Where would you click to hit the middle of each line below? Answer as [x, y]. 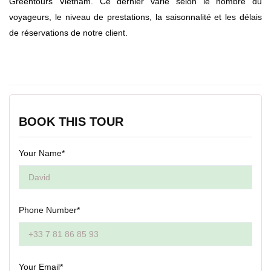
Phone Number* [49, 210]
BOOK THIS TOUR [71, 121]
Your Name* [42, 153]
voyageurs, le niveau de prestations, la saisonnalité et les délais [135, 17]
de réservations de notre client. [68, 32]
